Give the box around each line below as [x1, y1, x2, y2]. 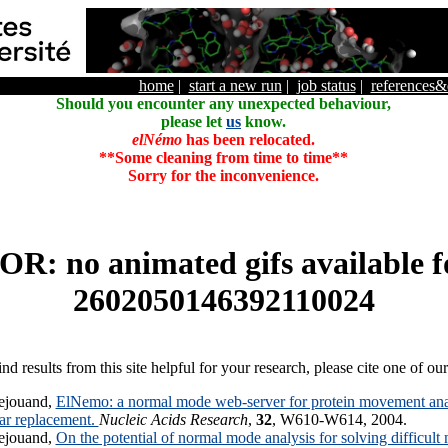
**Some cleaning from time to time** [99, 149, 348, 166]
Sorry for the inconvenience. [128, 167, 319, 184]
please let [161, 113, 226, 130]
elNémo [132, 131, 182, 148]
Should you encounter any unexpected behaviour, [56, 95, 391, 112]
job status [296, 77, 356, 94]
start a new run [188, 77, 282, 94]
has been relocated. [182, 131, 315, 148]
